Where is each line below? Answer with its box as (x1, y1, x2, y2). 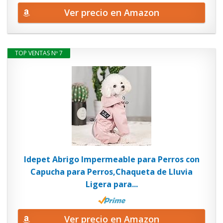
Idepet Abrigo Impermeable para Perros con (23, 154, 200, 165)
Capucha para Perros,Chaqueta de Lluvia (30, 166, 193, 177)
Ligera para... (85, 179, 138, 190)
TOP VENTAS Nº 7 (15, 49, 63, 57)
